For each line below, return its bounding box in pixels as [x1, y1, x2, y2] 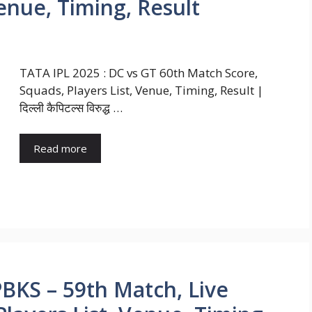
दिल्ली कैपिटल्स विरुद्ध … [19, 99, 123, 116]
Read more [33, 141, 87, 156]
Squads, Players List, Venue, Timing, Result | [19, 81, 263, 98]
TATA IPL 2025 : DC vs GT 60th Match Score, [19, 64, 258, 81]
